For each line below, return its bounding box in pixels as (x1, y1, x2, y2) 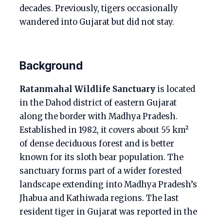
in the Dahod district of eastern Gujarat (19, 98, 177, 108)
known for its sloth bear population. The (19, 152, 183, 163)
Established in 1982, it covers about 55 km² (19, 125, 189, 135)
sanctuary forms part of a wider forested (19, 166, 182, 176)
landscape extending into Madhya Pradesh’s (19, 180, 197, 190)
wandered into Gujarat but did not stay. (19, 17, 174, 27)
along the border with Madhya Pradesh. (19, 111, 178, 122)
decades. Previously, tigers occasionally (19, 3, 178, 14)
